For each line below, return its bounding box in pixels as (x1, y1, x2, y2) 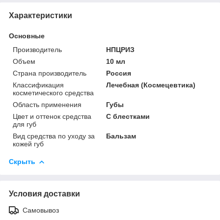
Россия (106, 69, 132, 77)
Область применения (13, 100, 82, 109)
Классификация (13, 81, 64, 89)
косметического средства (13, 88, 94, 97)
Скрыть (9, 157, 35, 165)
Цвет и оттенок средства (13, 112, 91, 120)
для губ (13, 120, 36, 128)
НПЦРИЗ (106, 45, 135, 54)
